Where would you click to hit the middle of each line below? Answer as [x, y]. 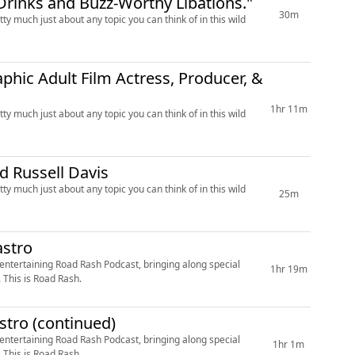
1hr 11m [288, 109]
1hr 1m [288, 344]
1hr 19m [288, 269]
